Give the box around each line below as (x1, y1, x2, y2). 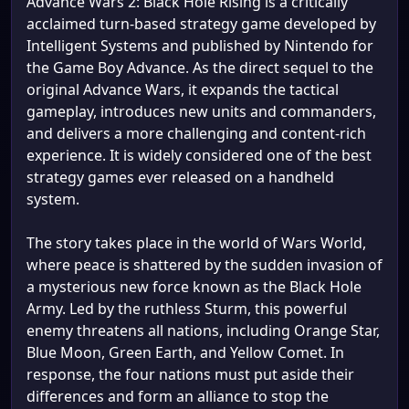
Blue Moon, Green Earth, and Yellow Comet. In (26, 342, 344, 362)
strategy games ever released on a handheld (26, 167, 334, 187)
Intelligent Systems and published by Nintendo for (26, 36, 373, 56)
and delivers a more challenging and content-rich (26, 123, 366, 143)
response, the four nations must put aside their (26, 364, 354, 384)
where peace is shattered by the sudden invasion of (26, 255, 383, 275)
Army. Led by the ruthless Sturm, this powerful (26, 299, 347, 319)
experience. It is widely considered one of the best (26, 145, 372, 165)
